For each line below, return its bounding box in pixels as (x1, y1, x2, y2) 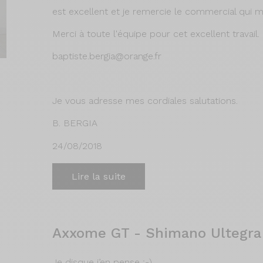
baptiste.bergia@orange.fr (52, 50, 161, 62)
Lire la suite (72, 171, 126, 182)
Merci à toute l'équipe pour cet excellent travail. (52, 28, 259, 39)
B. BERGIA (52, 117, 97, 129)
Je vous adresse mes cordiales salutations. (52, 95, 238, 106)
